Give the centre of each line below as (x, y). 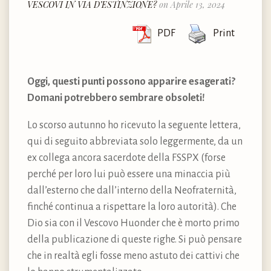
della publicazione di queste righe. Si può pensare (135, 239)
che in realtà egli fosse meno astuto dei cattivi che (133, 256)
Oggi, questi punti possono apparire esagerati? (132, 81)
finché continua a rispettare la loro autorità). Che (132, 207)
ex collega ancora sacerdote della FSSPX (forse (126, 158)
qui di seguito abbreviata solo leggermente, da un (135, 141)
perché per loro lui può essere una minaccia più (129, 174)
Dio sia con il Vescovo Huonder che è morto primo (133, 223)
